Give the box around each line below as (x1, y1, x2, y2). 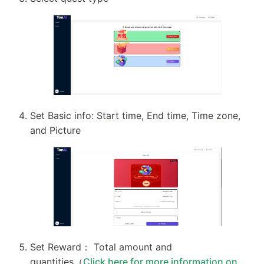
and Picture (30, 124, 81, 137)
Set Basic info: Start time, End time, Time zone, (30, 110, 241, 122)
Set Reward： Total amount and (30, 240, 173, 253)
